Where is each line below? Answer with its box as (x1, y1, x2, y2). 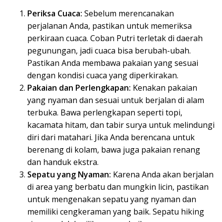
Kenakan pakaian (131, 82, 197, 93)
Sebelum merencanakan (82, 7, 174, 19)
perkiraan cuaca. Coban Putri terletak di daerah (27, 32, 203, 44)
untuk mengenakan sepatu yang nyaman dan (27, 193, 196, 205)
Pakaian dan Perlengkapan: (27, 82, 131, 93)
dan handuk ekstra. (27, 156, 99, 167)
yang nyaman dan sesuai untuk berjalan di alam (27, 94, 204, 106)
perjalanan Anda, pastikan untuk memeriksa (27, 20, 192, 31)
